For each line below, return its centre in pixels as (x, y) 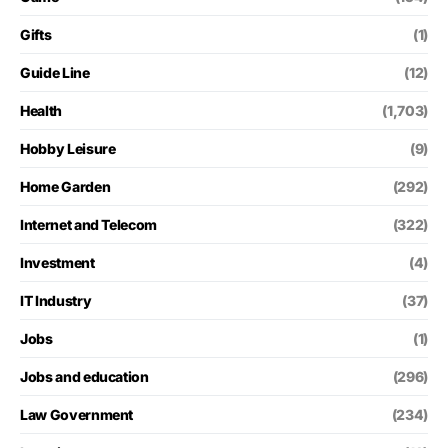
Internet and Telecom (88, 224)
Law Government (77, 414)
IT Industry (56, 300)
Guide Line (55, 72)
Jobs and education (84, 376)
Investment (57, 262)
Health (41, 110)
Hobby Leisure (68, 148)
